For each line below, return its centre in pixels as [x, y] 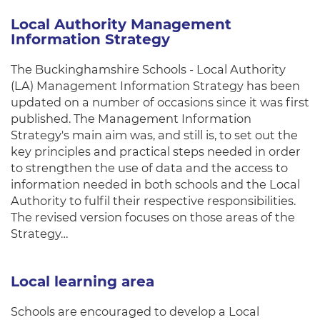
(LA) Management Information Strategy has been [155, 86]
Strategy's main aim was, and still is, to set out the [154, 135]
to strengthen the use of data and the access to [149, 168]
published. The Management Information [131, 119]
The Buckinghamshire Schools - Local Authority [148, 69]
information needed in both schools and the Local [155, 184]
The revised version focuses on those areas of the [153, 217]
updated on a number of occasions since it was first [160, 102]
